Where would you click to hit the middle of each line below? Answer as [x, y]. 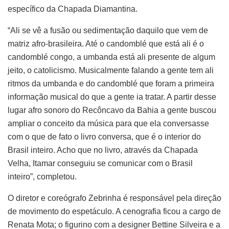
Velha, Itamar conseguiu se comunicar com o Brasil [100, 163]
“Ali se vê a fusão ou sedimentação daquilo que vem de [108, 30]
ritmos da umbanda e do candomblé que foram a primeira [111, 83]
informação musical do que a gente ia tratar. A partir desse [112, 97]
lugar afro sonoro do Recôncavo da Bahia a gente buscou [112, 110]
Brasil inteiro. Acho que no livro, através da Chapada [103, 150]
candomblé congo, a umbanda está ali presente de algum [111, 57]
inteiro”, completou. [42, 176]
